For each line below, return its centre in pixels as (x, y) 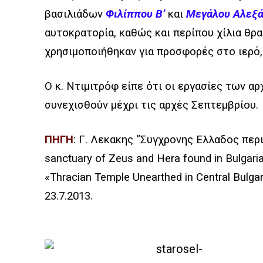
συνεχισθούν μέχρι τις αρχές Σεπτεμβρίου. (151, 105)
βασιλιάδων (75, 14)
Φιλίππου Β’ (135, 14)
